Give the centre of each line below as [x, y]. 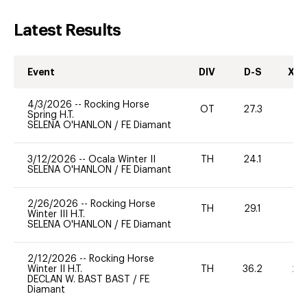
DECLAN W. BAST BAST [79, 279]
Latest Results [67, 30]
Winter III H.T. [56, 214]
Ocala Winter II [122, 159]
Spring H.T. [51, 115]
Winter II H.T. [55, 269]
